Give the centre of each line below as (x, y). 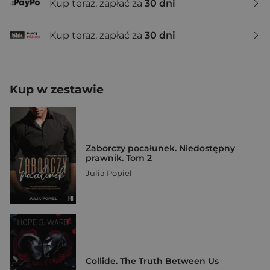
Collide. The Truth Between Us (152, 261)
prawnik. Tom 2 (119, 158)
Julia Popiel (109, 173)
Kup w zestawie (57, 89)
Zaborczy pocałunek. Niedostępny (160, 148)
